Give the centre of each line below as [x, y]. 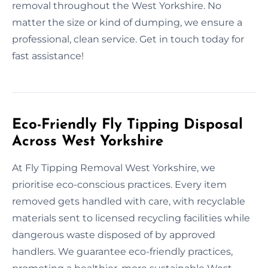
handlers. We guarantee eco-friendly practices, [122, 251]
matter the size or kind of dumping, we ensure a [127, 22]
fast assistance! [48, 56]
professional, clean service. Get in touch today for [128, 39]
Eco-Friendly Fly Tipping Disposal [127, 125]
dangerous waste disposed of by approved [114, 234]
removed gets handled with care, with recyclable [129, 201]
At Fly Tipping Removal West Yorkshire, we [114, 167]
